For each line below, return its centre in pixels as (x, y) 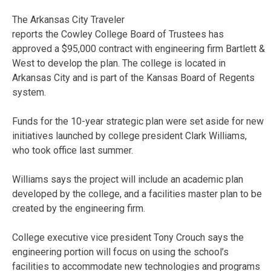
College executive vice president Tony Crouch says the (128, 237)
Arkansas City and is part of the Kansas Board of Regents (133, 77)
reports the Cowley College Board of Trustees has (118, 34)
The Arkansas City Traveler (68, 19)
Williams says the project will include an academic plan (128, 179)
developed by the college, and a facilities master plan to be (137, 194)
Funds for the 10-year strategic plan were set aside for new (138, 121)
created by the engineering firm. (79, 208)
